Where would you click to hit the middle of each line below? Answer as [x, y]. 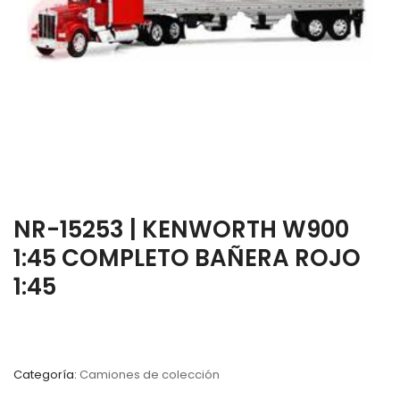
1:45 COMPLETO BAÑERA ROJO [187, 258]
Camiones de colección [150, 375]
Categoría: [46, 375]
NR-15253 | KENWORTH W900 [181, 229]
